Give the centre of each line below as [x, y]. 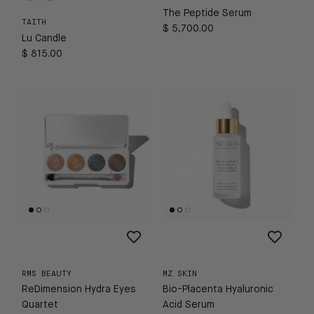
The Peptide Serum [207, 13]
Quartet [40, 305]
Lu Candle [44, 38]
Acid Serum [189, 305]
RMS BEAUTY [47, 273]
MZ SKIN [180, 273]
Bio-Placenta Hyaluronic [218, 289]
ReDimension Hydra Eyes [79, 289]
